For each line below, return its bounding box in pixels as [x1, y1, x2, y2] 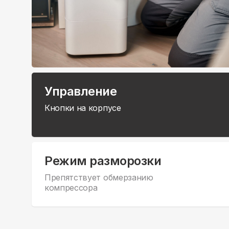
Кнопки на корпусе [44, 102, 121, 113]
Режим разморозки [44, 153, 162, 168]
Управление [44, 83, 117, 99]
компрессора [44, 182, 98, 193]
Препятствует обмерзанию [44, 172, 153, 182]
